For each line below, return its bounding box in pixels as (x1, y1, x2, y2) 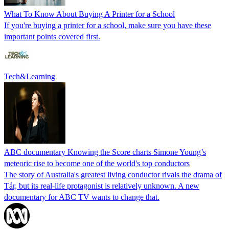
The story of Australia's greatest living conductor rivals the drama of (4, 170, 222, 179)
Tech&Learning (4, 72, 55, 81)
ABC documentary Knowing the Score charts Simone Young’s (4, 147, 206, 156)
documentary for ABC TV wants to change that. (4, 192, 159, 201)
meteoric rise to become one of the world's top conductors (4, 158, 190, 168)
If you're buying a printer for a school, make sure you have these (4, 20, 211, 30)
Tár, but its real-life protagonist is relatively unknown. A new (4, 181, 199, 190)
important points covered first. (4, 32, 100, 41)
